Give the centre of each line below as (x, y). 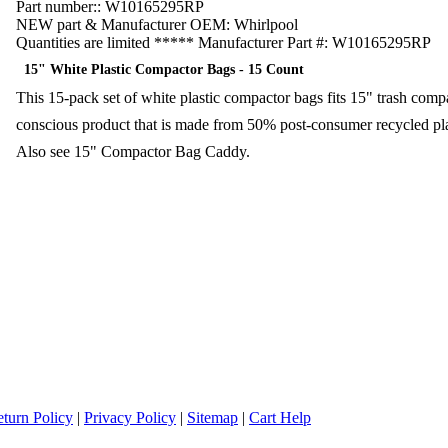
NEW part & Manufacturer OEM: (123, 24)
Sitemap (212, 417)
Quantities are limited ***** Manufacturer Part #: (172, 42)
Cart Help (280, 417)
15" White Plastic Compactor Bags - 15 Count (160, 69)
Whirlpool (266, 24)
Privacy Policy (130, 417)
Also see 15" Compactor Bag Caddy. (133, 151)
